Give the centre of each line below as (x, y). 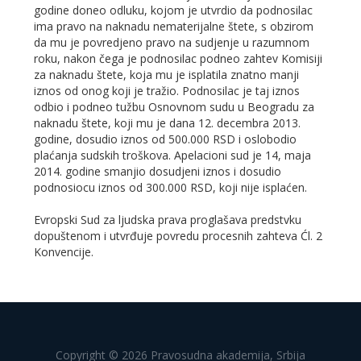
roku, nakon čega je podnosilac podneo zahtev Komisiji (178, 58)
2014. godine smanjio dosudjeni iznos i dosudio (158, 171)
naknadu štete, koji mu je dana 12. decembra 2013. (168, 122)
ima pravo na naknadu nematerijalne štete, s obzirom (174, 26)
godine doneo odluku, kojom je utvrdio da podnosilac (174, 10)
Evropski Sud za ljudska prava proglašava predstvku (168, 219)
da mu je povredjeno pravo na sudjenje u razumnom (172, 42)
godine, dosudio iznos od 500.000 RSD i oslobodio (166, 139)
